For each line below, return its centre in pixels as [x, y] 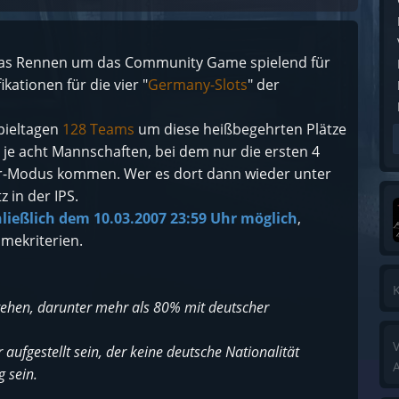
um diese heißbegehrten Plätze [242, 129]
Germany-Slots [198, 85]
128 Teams [100, 129]
